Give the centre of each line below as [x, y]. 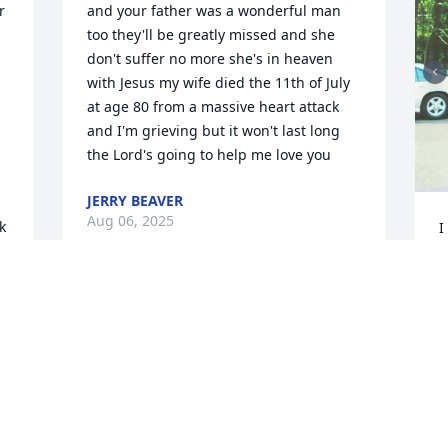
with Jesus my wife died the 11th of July [219, 83]
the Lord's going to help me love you [209, 155]
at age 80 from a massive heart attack [213, 107]
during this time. [240, 369]
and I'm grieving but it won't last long [214, 131]
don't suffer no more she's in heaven [210, 59]
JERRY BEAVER [135, 201]
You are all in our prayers [268, 345]
